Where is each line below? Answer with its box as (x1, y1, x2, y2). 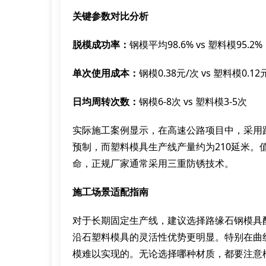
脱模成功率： (72, 38, 129, 51)
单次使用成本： (72, 66, 139, 80)
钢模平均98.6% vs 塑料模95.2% (129, 38, 262, 51)
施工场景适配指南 (72, 185, 148, 198)
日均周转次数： (72, 95, 139, 108)
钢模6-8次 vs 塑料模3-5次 (139, 95, 247, 108)
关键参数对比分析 (72, 9, 148, 23)
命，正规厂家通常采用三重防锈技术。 (72, 157, 234, 170)
